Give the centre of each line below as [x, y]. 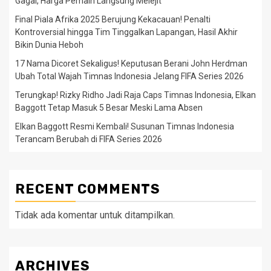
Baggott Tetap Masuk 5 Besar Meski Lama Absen [109, 107]
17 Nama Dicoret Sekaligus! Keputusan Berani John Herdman [131, 63]
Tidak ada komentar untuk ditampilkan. [95, 215]
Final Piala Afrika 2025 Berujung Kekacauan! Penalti [113, 19]
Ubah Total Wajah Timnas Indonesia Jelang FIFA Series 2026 [129, 76]
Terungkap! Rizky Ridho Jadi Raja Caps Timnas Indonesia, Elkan [135, 95]
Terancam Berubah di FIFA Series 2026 [89, 139]
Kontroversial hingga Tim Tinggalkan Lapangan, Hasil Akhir [126, 32]
